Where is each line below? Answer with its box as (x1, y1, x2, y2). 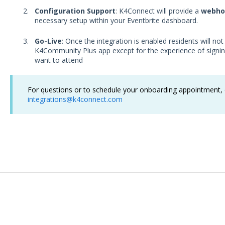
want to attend (34, 55, 83, 65)
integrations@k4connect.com (27, 94, 123, 104)
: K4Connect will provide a (115, 6, 201, 16)
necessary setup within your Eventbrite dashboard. (34, 15, 198, 25)
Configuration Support (34, 6, 116, 16)
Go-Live (34, 36, 62, 46)
